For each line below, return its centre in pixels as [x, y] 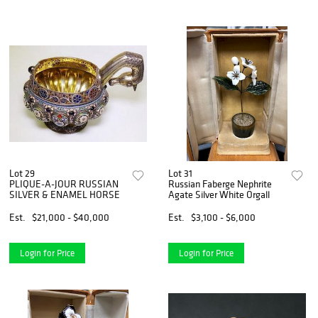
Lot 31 [181, 173]
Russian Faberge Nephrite [220, 183]
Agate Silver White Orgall [219, 194]
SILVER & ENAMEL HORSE [65, 194]
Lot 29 [22, 173]
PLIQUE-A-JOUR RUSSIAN [64, 183]
